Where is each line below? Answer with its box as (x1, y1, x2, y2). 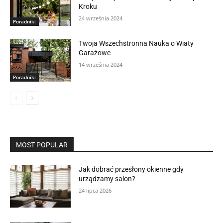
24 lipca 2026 (79, 186, 112, 194)
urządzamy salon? (79, 174, 136, 183)
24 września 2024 (79, 14, 123, 22)
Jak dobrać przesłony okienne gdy (79, 165, 184, 173)
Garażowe (79, 49, 111, 57)
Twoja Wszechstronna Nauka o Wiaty (79, 39, 194, 48)
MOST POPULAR (16, 140, 68, 149)
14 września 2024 (79, 61, 123, 69)
